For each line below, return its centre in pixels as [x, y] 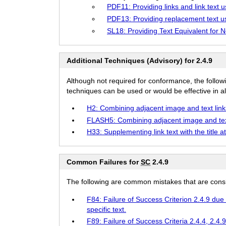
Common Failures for [104, 162]
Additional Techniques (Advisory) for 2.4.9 [139, 61]
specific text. [106, 209]
